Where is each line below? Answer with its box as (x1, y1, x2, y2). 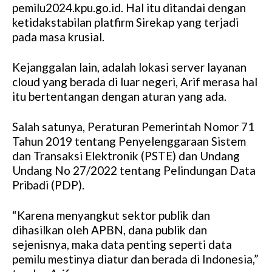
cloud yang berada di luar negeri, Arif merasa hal (12, 75, 257, 89)
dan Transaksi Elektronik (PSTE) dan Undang (12, 149, 240, 163)
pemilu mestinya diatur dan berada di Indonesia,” (12, 252, 259, 267)
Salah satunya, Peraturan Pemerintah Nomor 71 (12, 120, 254, 134)
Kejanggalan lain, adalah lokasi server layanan (12, 60, 246, 75)
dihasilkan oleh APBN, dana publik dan (12, 223, 207, 237)
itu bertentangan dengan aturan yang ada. (12, 89, 226, 104)
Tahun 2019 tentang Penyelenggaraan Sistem (12, 134, 246, 149)
